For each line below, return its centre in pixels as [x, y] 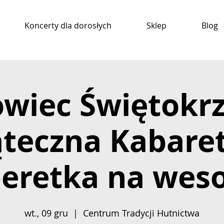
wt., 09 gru [46, 213]
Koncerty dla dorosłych [68, 25]
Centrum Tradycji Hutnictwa [141, 213]
